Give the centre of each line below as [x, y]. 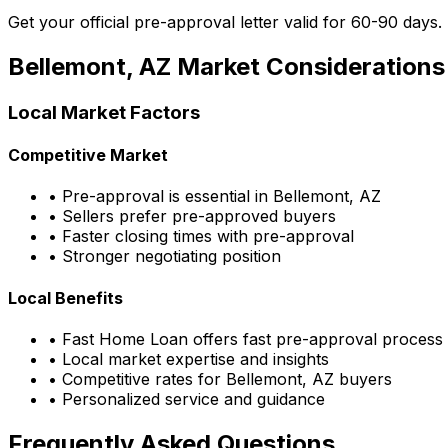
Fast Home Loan [125, 338]
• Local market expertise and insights [188, 358]
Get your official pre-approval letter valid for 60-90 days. [225, 22]
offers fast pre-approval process [315, 338]
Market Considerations [308, 66]
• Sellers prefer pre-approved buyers [192, 216]
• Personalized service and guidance [186, 398]
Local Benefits [65, 297]
